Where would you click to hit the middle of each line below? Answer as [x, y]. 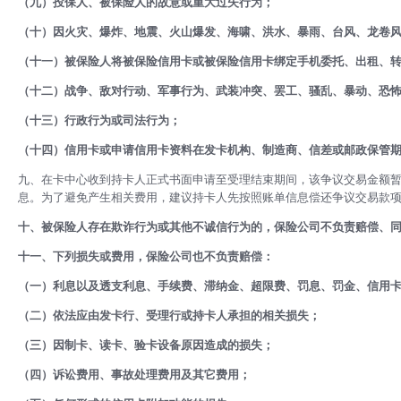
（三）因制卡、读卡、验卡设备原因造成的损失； [146, 345]
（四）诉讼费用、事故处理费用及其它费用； [134, 375]
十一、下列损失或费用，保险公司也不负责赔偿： [146, 256]
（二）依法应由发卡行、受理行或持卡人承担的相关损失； [169, 316]
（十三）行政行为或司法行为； [99, 120]
